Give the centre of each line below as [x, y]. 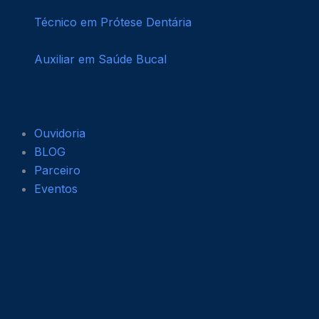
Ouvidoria [60, 134]
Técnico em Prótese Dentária [113, 22]
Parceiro [57, 171]
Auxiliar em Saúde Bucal [100, 59]
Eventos [56, 189]
